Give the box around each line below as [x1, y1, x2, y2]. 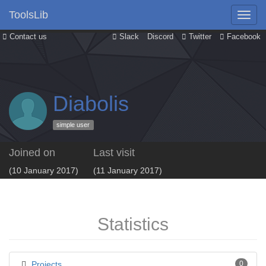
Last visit [93, 147, 135, 159]
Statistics [97, 214, 169, 234]
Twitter [186, 33, 211, 41]
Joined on [9, 147, 55, 159]
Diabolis [53, 91, 129, 116]
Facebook [224, 33, 261, 41]
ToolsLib [9, 9, 48, 21]
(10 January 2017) [9, 166, 78, 175]
